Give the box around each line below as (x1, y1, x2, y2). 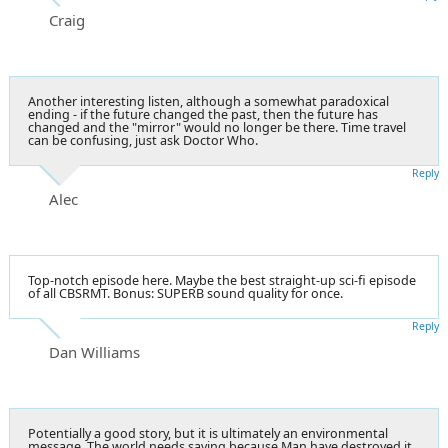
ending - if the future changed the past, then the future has (28, 105, 378, 123)
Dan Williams (49, 341, 140, 362)
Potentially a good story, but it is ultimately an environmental (28, 424, 388, 442)
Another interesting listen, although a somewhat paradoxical (28, 92, 389, 110)
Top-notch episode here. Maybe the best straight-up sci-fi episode (28, 271, 416, 289)
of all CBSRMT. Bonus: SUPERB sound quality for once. (28, 284, 343, 302)
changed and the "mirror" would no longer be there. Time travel (28, 118, 406, 136)
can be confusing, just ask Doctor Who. (28, 131, 258, 149)
